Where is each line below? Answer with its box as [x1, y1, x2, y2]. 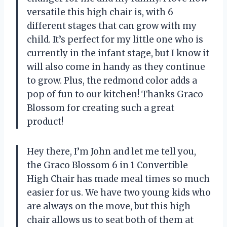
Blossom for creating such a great [27, 102, 174, 113]
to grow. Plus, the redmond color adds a [27, 74, 197, 86]
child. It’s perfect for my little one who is [27, 33, 203, 45]
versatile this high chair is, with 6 [27, 6, 173, 18]
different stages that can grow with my [27, 20, 197, 31]
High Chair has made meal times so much [27, 173, 210, 184]
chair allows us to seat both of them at [27, 214, 194, 225]
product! [27, 116, 63, 127]
